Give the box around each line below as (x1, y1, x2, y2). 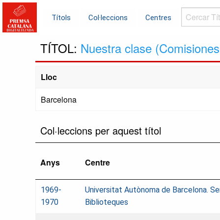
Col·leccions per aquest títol (40, 123, 161, 137)
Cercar (181, 8, 202, 18)
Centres (145, 13, 171, 22)
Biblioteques (85, 197, 128, 207)
